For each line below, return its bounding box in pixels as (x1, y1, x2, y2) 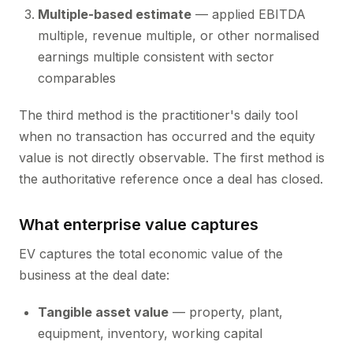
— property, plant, (169, 304, 283, 320)
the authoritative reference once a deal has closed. (19, 171, 323, 187)
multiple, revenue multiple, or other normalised (38, 28, 319, 43)
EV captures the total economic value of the (19, 246, 283, 262)
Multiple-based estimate (38, 6, 191, 22)
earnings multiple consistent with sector (38, 49, 274, 65)
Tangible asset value (38, 304, 169, 320)
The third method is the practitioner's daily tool (19, 107, 298, 123)
